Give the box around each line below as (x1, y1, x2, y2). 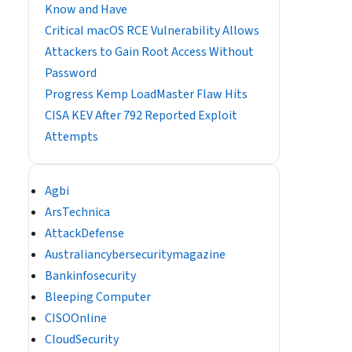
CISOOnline (45, 310, 107, 327)
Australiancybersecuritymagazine (45, 246, 225, 263)
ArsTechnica (45, 203, 110, 221)
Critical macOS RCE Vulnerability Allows (45, 22, 259, 39)
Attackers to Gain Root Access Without (45, 43, 254, 60)
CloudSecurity (45, 331, 119, 348)
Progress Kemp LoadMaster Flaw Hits (45, 86, 247, 103)
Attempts (45, 128, 98, 145)
